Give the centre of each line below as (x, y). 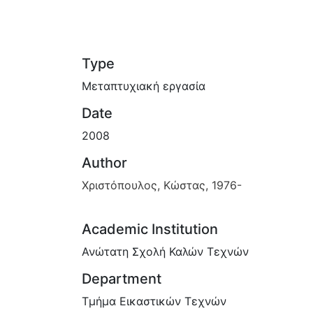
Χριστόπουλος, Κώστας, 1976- (162, 185)
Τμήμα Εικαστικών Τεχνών (154, 301)
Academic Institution (150, 229)
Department (122, 278)
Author (104, 162)
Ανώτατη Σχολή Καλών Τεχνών (165, 251)
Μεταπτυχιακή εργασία (144, 86)
